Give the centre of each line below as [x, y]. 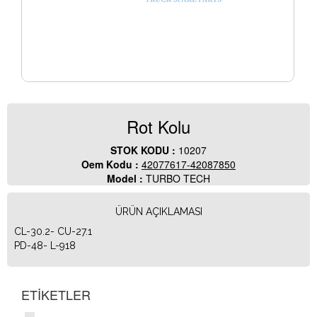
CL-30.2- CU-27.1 [53, 232]
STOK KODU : [144, 150]
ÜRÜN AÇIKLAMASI [158, 212]
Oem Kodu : [111, 165]
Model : [126, 179]
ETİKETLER [56, 295]
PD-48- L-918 [45, 246]
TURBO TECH [178, 179]
